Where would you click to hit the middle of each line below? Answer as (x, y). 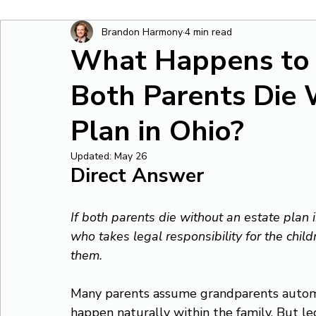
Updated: (92, 156)
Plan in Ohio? (157, 131)
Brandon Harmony (142, 32)
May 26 (130, 156)
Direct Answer (137, 176)
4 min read (208, 32)
